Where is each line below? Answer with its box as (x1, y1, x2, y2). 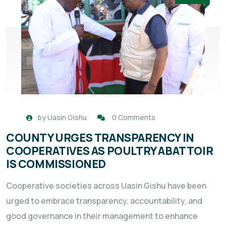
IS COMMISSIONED (6, 156, 106, 172)
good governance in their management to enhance (6, 210, 198, 221)
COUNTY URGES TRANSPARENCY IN (6, 130, 194, 145)
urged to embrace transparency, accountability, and (6, 195, 202, 206)
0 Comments (112, 112, 155, 122)
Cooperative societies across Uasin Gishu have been (6, 180, 206, 191)
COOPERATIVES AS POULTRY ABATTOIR (6, 143, 213, 158)
